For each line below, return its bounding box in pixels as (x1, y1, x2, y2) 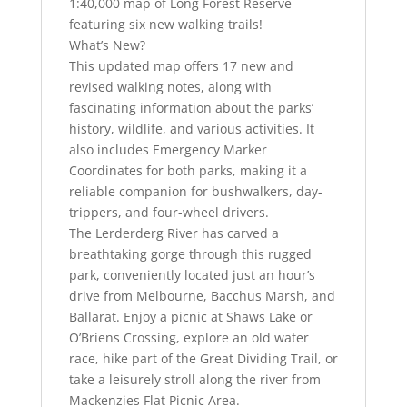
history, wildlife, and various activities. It (68, 120, 314, 138)
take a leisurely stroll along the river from (68, 371, 321, 389)
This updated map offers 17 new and (68, 57, 293, 75)
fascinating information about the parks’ (68, 99, 313, 117)
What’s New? (68, 36, 145, 55)
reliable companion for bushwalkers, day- (68, 183, 323, 201)
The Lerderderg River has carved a (68, 224, 279, 243)
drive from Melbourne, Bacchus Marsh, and (68, 287, 335, 305)
